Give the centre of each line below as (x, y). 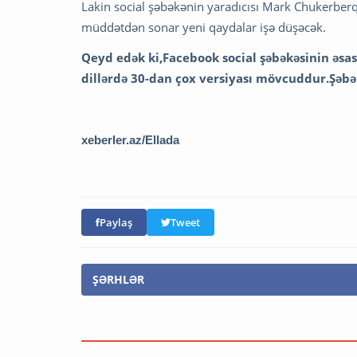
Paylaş (116, 222)
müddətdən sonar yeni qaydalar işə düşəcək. (204, 27)
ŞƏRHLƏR (118, 279)
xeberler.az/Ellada (130, 140)
